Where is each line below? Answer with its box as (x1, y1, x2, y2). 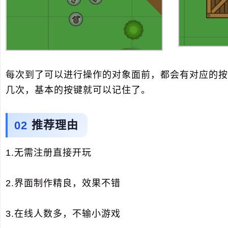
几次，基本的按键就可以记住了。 (6, 85, 151, 96)
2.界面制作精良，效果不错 (6, 178, 121, 189)
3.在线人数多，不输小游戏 (6, 209, 121, 219)
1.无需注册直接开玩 (6, 148, 92, 158)
